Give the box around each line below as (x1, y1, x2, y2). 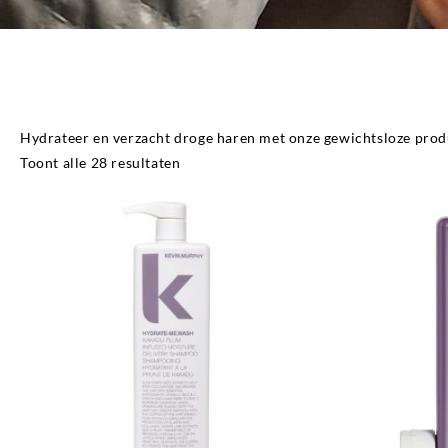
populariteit (179, 203, 261, 220)
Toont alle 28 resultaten (20, 154, 181, 171)
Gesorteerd (179, 153, 256, 170)
